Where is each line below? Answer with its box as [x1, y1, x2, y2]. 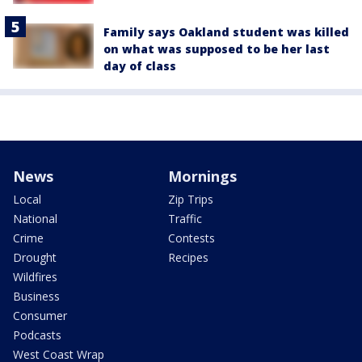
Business [13, 288, 60, 305]
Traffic [168, 211, 202, 227]
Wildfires [13, 269, 57, 285]
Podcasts [13, 327, 61, 343]
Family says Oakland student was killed [103, 24, 349, 40]
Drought [13, 250, 57, 266]
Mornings [168, 166, 237, 187]
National [13, 211, 57, 227]
